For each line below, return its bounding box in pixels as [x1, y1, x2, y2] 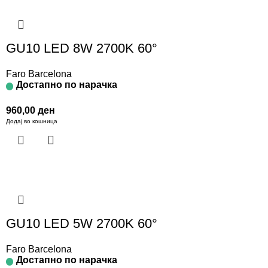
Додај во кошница [6, 118, 57, 125]
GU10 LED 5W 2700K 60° [6, 216, 157, 232]
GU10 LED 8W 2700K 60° [6, 41, 157, 56]
